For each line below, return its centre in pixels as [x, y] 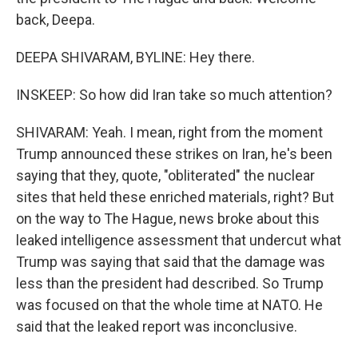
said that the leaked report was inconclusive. [157, 326]
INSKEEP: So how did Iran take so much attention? [174, 95]
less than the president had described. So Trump [170, 283]
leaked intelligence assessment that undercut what [179, 240]
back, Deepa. [56, 20]
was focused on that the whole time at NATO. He [169, 305]
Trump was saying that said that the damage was [171, 262]
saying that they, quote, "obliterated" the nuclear [165, 175]
